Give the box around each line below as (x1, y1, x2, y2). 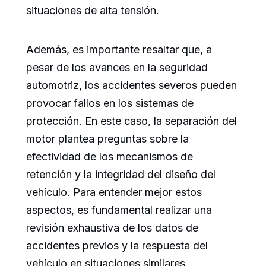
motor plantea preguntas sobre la (26, 132, 189, 145)
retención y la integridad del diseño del (26, 168, 216, 181)
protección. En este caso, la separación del (26, 115, 237, 128)
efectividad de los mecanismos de (26, 150, 193, 163)
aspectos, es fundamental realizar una (26, 204, 212, 217)
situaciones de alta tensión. (26, 4, 159, 17)
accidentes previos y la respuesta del (26, 239, 208, 252)
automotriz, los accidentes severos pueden (26, 79, 237, 92)
